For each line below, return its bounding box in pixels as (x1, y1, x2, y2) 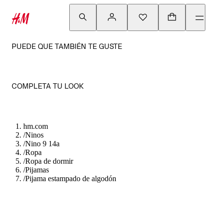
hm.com (23, 122, 48, 130)
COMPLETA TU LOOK (12, 82, 84, 90)
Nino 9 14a (25, 139, 60, 148)
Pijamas (25, 166, 49, 174)
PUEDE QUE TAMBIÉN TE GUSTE (12, 42, 122, 50)
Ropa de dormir (25, 157, 73, 165)
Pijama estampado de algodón (25, 174, 116, 183)
